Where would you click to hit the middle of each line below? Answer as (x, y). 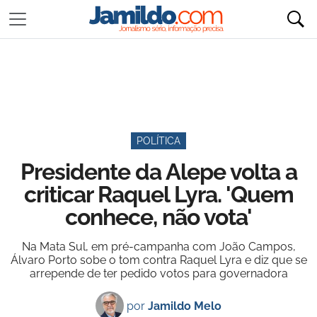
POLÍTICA (158, 141)
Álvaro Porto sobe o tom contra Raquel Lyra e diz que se (158, 260)
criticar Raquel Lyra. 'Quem (158, 194)
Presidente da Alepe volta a (158, 172)
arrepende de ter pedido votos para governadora (158, 273)
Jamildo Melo (185, 306)
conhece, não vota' (158, 217)
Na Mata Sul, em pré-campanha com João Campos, (158, 247)
